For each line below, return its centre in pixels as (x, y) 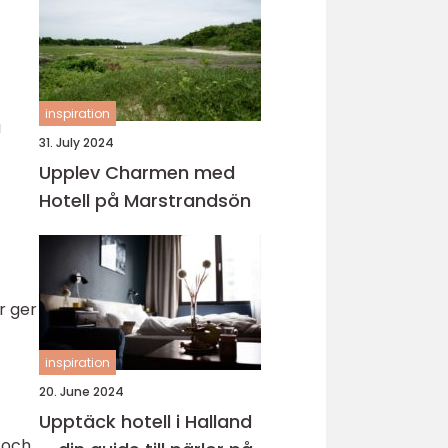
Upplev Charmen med (137, 172)
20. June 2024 (81, 391)
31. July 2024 (76, 142)
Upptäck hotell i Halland (145, 421)
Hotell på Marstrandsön (145, 200)
